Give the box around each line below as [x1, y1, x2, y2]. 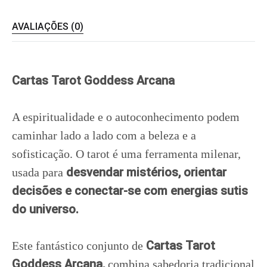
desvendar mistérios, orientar [63, 165, 226, 179]
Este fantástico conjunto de [12, 239, 146, 252]
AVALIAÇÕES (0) [12, 21, 83, 32]
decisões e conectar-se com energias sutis [12, 184, 248, 198]
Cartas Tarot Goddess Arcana [12, 73, 175, 88]
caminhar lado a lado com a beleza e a [12, 129, 196, 142]
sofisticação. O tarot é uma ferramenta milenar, [12, 147, 241, 160]
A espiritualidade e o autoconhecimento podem [12, 110, 240, 123]
